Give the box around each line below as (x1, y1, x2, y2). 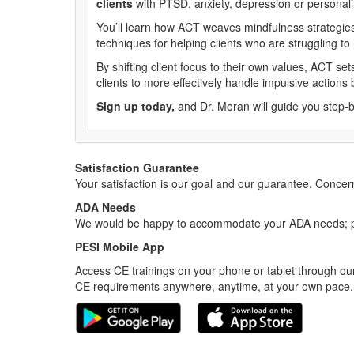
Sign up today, (96, 98, 175, 115)
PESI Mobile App (75, 239, 164, 255)
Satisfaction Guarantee (75, 160, 199, 176)
